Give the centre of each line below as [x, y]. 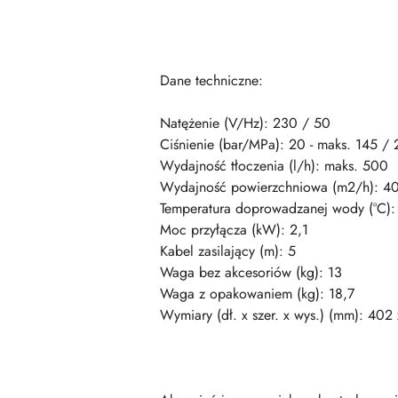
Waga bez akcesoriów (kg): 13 [251, 272]
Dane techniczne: [211, 80]
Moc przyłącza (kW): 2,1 [234, 229]
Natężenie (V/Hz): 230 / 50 [245, 123]
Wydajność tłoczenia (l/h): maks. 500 [274, 165]
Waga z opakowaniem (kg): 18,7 [257, 293]
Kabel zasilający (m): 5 [228, 251]
